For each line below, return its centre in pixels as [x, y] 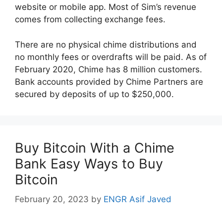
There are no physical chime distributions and [106, 44]
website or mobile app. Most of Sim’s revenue [106, 7]
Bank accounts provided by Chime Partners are [109, 82]
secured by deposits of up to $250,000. [94, 94]
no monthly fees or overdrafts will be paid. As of [111, 57]
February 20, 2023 [52, 199]
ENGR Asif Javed [138, 199]
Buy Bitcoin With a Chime [95, 148]
